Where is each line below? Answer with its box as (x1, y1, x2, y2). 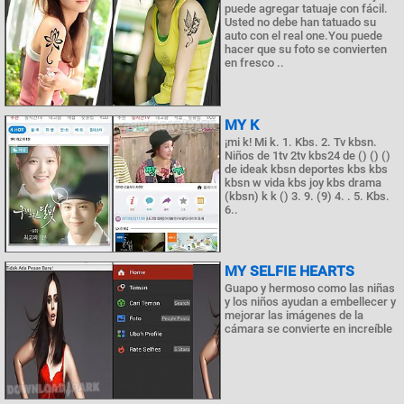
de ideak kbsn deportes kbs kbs (225, 161, 388, 176)
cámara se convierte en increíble (225, 322, 392, 336)
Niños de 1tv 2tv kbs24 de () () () (225, 148, 390, 162)
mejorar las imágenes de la (225, 308, 363, 323)
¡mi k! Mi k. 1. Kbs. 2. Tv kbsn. (225, 134, 377, 149)
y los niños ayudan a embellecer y (225, 295, 396, 309)
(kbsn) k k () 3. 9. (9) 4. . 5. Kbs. (225, 188, 390, 203)
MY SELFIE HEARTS (225, 262, 354, 280)
